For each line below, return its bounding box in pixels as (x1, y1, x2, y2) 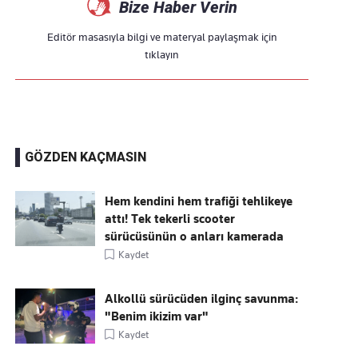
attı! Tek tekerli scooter (105, 212, 236, 226)
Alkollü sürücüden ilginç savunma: (105, 292, 299, 306)
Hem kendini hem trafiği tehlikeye (105, 194, 293, 209)
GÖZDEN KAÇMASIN (25, 149, 147, 165)
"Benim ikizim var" (105, 309, 209, 324)
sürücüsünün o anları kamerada (105, 229, 284, 244)
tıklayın (145, 48, 180, 61)
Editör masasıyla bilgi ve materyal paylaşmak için (46, 30, 277, 43)
